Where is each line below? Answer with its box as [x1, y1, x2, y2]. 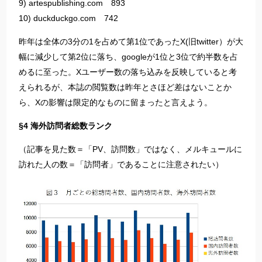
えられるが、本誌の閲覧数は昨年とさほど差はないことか [18, 82, 232, 92]
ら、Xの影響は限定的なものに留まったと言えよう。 [18, 98, 212, 108]
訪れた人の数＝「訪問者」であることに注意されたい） [18, 160, 223, 170]
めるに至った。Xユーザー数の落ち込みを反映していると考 [18, 67, 237, 77]
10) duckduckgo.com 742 [18, 13, 118, 23]
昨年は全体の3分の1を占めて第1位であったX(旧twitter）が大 [18, 37, 243, 47]
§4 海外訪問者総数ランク [18, 121, 112, 131]
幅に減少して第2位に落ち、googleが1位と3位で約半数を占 [18, 52, 238, 62]
